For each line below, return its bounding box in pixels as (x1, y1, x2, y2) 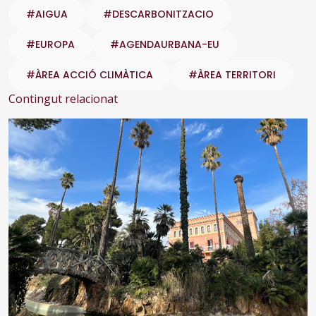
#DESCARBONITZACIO (103, 6, 214, 21)
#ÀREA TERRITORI (188, 67, 276, 82)
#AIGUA (26, 6, 68, 21)
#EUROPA (26, 37, 75, 51)
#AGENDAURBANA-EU (110, 37, 219, 51)
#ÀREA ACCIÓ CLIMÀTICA (26, 67, 153, 82)
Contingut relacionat (8, 90, 118, 107)
